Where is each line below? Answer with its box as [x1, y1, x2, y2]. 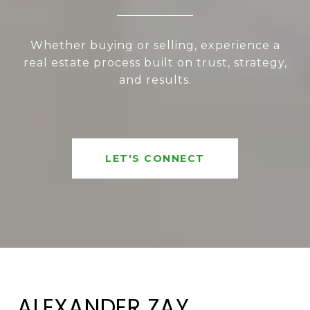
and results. [118, 73, 192, 87]
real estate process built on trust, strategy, [23, 56, 287, 70]
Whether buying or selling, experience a [30, 39, 280, 53]
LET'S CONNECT [105, 152, 205, 165]
